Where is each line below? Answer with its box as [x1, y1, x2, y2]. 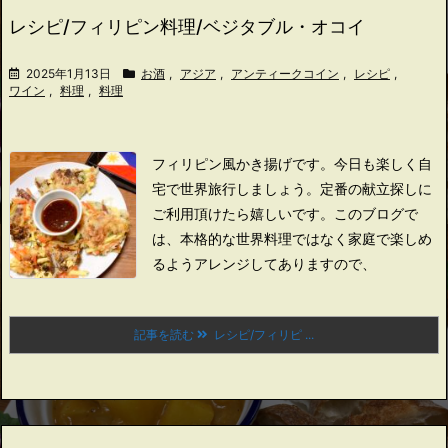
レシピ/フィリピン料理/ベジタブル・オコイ [9, 16, 365, 37]
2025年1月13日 [26, 66, 111, 81]
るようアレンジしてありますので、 [152, 255, 376, 272]
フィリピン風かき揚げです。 [152, 155, 334, 172]
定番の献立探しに [320, 180, 432, 197]
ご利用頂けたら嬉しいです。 [152, 205, 334, 222]
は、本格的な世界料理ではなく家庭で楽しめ [152, 230, 432, 247]
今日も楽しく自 [334, 155, 432, 172]
